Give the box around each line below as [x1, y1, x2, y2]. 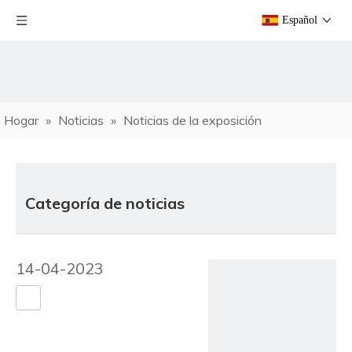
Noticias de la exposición [123, 112, 262, 128]
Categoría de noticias [25, 193, 185, 213]
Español [282, 14, 317, 26]
